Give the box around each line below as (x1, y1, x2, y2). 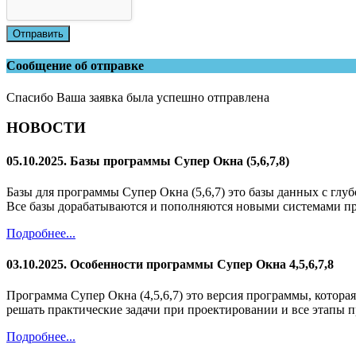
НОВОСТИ (6, 119, 86, 137)
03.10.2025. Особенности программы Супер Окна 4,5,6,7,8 (6, 257, 334, 272)
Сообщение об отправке (6, 59, 144, 73)
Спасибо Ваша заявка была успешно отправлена (6, 90, 269, 104)
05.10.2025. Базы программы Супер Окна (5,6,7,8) (6, 153, 289, 168)
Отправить (13, 28, 64, 41)
